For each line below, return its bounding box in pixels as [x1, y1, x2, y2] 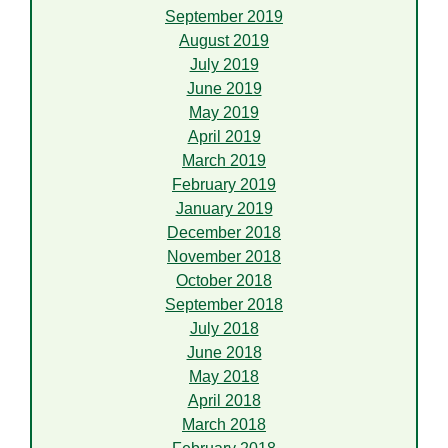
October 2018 [176, 272, 272, 290]
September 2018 [165, 296, 283, 314]
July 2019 [189, 56, 259, 74]
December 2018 [167, 224, 281, 242]
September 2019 [165, 8, 283, 26]
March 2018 [182, 416, 266, 434]
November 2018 [167, 248, 281, 266]
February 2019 [172, 176, 276, 194]
